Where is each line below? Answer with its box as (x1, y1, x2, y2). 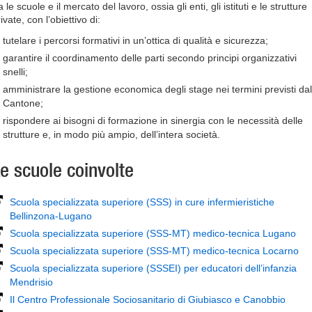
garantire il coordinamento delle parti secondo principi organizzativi (3, 52, 297, 63)
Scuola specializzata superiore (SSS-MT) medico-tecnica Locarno (10, 245, 299, 256)
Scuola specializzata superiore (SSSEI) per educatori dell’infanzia (10, 263, 297, 274)
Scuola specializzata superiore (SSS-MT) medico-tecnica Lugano (10, 228, 296, 239)
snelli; (3, 66, 28, 77)
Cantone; (3, 97, 43, 109)
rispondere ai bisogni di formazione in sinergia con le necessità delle (3, 115, 303, 126)
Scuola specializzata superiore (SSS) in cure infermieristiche (10, 196, 274, 208)
